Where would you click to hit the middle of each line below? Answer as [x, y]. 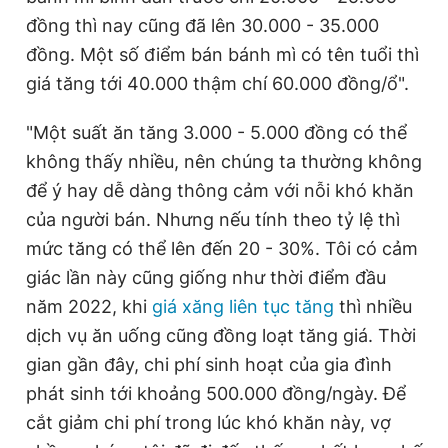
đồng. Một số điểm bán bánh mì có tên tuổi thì [222, 54]
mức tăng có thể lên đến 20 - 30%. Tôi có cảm [222, 248]
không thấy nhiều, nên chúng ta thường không [224, 161]
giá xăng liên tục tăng [243, 306]
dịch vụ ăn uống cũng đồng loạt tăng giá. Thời [221, 335]
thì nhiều [373, 306]
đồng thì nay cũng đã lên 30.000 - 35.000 [202, 25]
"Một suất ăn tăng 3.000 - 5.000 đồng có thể [216, 132]
